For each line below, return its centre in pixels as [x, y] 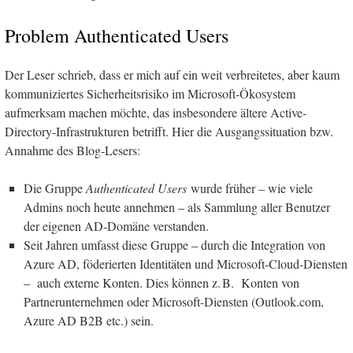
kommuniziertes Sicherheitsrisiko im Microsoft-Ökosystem [150, 94]
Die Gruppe [55, 188]
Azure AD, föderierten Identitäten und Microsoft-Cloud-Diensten [186, 264]
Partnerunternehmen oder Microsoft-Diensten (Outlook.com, [174, 302]
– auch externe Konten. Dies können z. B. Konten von [162, 283]
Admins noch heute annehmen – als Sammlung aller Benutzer [177, 207]
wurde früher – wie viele [250, 188]
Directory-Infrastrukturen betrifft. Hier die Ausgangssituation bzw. [169, 132]
